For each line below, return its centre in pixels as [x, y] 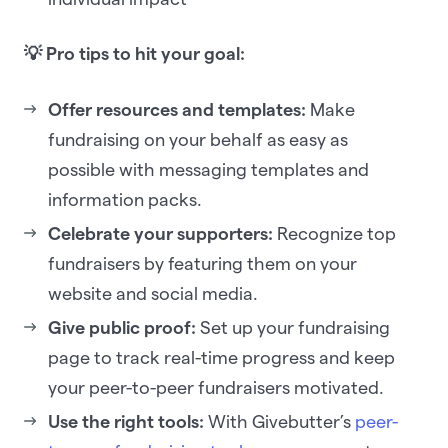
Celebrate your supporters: [160, 234]
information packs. [125, 200]
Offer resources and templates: [177, 110]
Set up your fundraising [293, 328]
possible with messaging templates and [208, 170]
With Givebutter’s [281, 422]
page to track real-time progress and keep [221, 358]
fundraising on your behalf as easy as [198, 140]
